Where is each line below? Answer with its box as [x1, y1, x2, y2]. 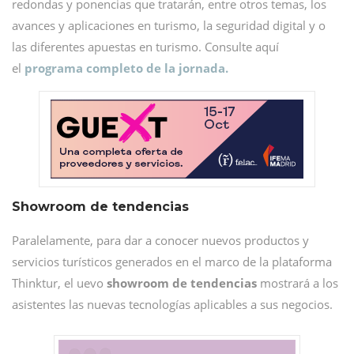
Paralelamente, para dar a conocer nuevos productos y [12, 232, 309, 248]
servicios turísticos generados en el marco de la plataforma [12, 253, 332, 269]
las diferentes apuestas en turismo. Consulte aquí [12, 38, 279, 55]
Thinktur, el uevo [12, 274, 107, 291]
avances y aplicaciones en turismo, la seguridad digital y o [12, 17, 326, 33]
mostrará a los [257, 274, 338, 291]
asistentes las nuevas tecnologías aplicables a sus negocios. [12, 296, 333, 312]
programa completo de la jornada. [24, 59, 228, 76]
